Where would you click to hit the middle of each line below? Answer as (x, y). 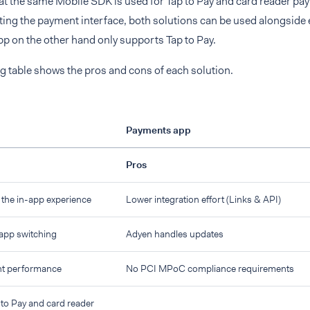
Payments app (158, 130)
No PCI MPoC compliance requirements (210, 268)
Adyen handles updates (175, 234)
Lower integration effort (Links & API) (203, 199)
